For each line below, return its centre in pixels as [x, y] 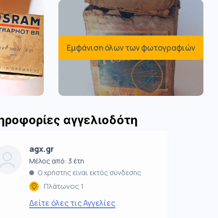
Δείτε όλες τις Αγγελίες [73, 203]
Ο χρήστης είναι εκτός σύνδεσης [90, 173]
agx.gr [42, 149]
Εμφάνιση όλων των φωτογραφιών [131, 48]
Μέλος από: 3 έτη [57, 161]
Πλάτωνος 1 [64, 186]
